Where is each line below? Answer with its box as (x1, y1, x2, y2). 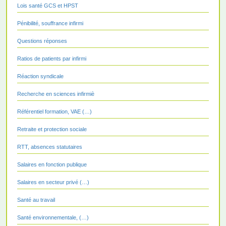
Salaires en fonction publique (17, 161, 87, 167)
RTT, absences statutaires (17, 143, 82, 150)
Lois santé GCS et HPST (17, 2, 78, 9)
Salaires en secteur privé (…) (17, 179, 89, 185)
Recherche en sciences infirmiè (17, 90, 94, 97)
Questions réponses (17, 37, 67, 44)
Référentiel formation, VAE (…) (17, 108, 92, 115)
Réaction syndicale (17, 73, 64, 79)
